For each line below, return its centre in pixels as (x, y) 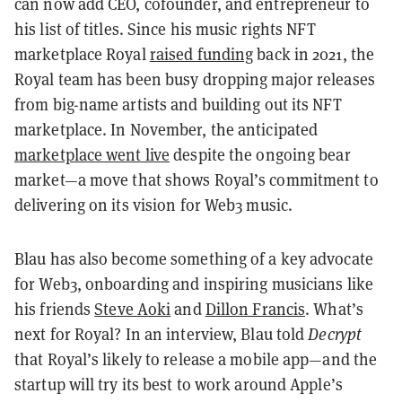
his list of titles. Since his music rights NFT (165, 29)
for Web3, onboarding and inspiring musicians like (194, 284)
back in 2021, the (314, 54)
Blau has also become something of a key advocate (194, 258)
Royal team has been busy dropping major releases (195, 79)
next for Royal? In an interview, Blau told (162, 334)
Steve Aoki (133, 309)
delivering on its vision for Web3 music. (154, 205)
